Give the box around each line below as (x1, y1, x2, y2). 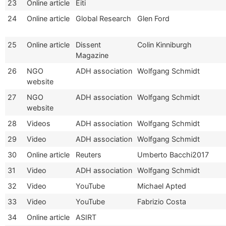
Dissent (76, 40, 101, 49)
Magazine (76, 50, 108, 60)
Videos (27, 119, 50, 128)
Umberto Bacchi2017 (137, 150, 209, 159)
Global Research (76, 14, 131, 23)
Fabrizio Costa (137, 197, 186, 206)
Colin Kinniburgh (137, 40, 192, 49)
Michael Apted (137, 181, 186, 190)
